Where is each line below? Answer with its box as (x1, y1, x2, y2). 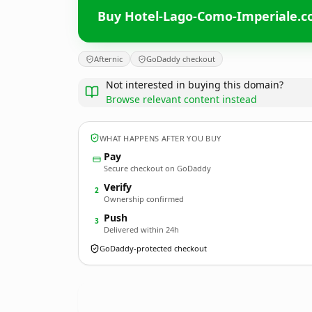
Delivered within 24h (104, 224, 179, 235)
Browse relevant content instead (106, 93, 257, 106)
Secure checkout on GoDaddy (104, 163, 211, 173)
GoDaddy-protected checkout (100, 243, 207, 253)
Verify (104, 180, 132, 194)
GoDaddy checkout (146, 54, 215, 64)
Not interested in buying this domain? (106, 78, 283, 91)
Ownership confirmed (104, 194, 184, 204)
